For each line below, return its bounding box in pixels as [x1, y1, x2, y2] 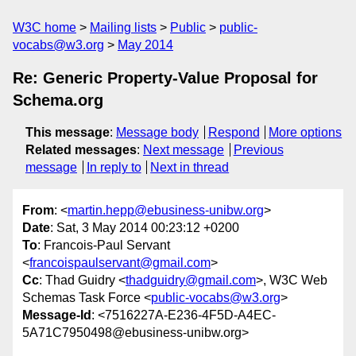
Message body [116, 126, 199, 139]
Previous [233, 143, 284, 157]
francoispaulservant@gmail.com [29, 256, 211, 270]
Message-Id [22, 308, 91, 323]
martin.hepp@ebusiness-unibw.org [68, 203, 264, 218]
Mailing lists [90, 21, 157, 34]
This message [25, 126, 110, 139]
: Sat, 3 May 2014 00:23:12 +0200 [50, 221, 239, 235]
